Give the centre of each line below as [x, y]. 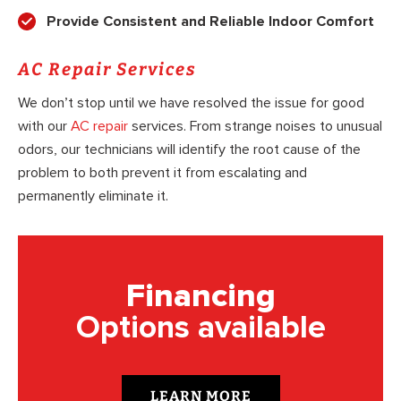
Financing [200, 296]
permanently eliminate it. [93, 196]
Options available [200, 328]
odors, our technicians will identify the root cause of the [189, 150]
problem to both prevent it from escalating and [162, 173]
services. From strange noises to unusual [255, 127]
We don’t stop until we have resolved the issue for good [191, 103]
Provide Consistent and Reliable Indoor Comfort [210, 21]
